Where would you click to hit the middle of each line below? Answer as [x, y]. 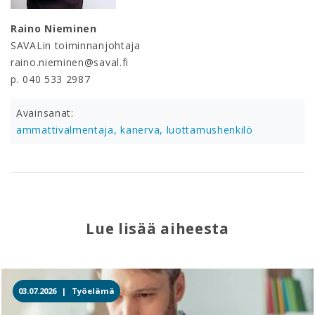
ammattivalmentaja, [69, 129]
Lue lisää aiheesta [157, 228]
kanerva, [143, 129]
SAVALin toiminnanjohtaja [76, 45]
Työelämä [93, 290]
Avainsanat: [45, 112]
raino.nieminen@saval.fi [70, 62]
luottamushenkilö [210, 129]
